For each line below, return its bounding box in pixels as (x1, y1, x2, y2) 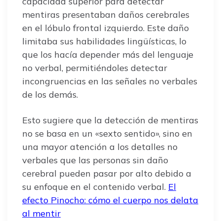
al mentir (22, 207, 61, 219)
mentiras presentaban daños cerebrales (22, 8, 189, 20)
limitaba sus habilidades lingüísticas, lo (22, 35, 186, 47)
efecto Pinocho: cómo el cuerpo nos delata (22, 194, 198, 206)
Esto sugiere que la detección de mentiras (22, 114, 198, 126)
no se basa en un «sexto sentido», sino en (22, 127, 192, 139)
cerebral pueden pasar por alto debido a (22, 167, 191, 179)
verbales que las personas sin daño (22, 154, 168, 166)
